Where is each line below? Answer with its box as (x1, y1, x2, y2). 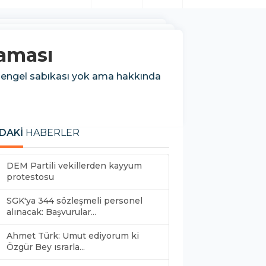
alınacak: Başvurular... (7, 206, 96, 217)
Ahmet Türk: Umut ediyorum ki (7, 230, 139, 241)
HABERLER (23, 126, 80, 138)
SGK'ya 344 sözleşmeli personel (7, 195, 142, 206)
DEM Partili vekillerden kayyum (7, 160, 142, 171)
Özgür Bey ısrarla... (7, 241, 85, 252)
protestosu (7, 171, 54, 182)
